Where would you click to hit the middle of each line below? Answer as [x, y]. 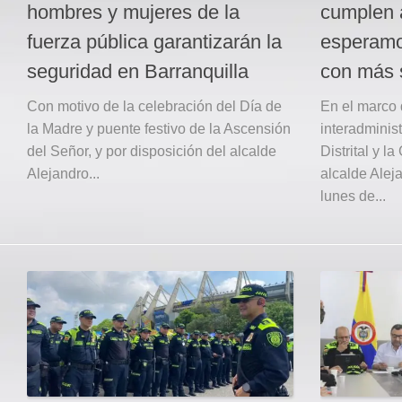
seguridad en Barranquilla [138, 72]
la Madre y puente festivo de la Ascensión [159, 129]
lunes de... [353, 197]
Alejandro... [63, 174]
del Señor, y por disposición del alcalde [152, 152]
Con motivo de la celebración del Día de [154, 107]
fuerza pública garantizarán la [154, 42]
